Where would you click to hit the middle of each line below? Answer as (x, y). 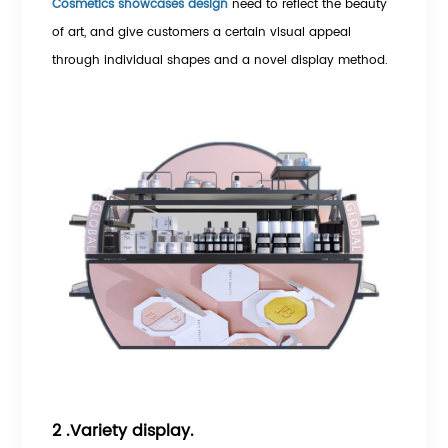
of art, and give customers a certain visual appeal (202, 31)
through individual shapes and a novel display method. (220, 59)
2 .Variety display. (123, 431)
